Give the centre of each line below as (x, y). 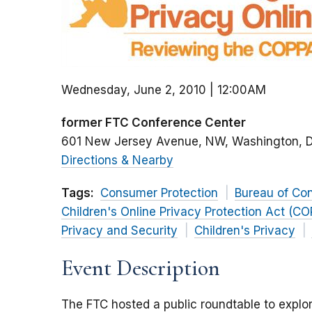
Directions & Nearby (117, 161)
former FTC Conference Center (154, 123)
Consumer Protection (159, 193)
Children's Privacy (244, 231)
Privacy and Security (119, 231)
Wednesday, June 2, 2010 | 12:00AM (164, 90)
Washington (265, 142)
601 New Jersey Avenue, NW (143, 142)
